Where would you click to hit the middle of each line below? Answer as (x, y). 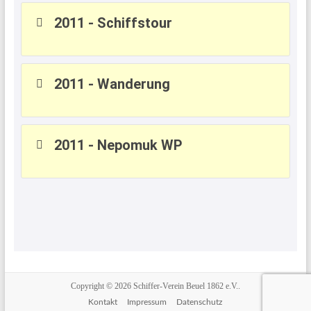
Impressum (147, 302)
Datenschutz (200, 302)
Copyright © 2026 (102, 286)
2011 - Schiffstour (114, 23)
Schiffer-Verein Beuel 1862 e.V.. (186, 286)
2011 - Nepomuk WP (119, 145)
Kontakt (103, 302)
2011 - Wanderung (112, 84)
